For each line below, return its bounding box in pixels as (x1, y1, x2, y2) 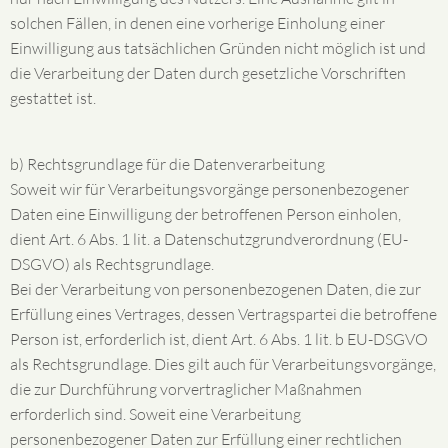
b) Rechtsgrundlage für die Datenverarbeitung (10, 154, 325, 174)
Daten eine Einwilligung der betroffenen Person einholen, (10, 204, 401, 224)
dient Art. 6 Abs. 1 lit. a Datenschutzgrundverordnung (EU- (10, 229, 408, 249)
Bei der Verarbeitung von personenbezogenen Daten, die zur (10, 279, 421, 299)
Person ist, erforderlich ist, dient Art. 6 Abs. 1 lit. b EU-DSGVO (10, 329, 428, 349)
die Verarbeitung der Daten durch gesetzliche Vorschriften (10, 63, 406, 83)
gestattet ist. (10, 88, 96, 108)
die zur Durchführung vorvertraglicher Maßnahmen (10, 379, 362, 399)
